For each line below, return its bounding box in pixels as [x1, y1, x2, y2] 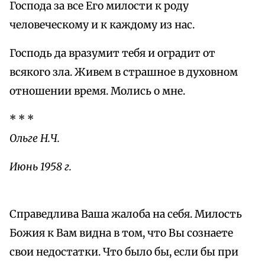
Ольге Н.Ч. [9, 132, 60, 146]
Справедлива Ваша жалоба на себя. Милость [9, 208, 242, 221]
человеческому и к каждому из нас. [9, 18, 195, 32]
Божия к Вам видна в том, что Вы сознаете [9, 227, 233, 240]
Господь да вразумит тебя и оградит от [9, 47, 215, 60]
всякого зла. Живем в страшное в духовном [9, 66, 238, 79]
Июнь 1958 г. [9, 160, 72, 174]
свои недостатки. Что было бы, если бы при [9, 245, 238, 259]
